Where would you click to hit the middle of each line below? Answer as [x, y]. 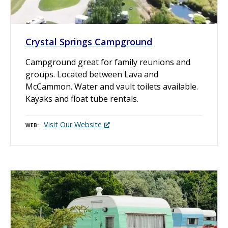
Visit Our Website [73, 125]
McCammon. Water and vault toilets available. [112, 86]
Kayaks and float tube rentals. [82, 98]
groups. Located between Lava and [92, 74]
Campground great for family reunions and [108, 62]
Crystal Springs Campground [89, 41]
